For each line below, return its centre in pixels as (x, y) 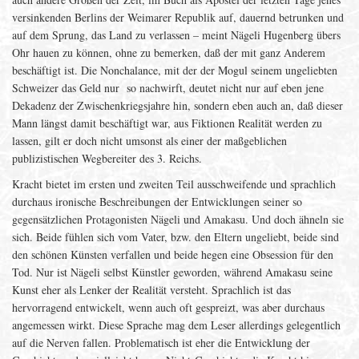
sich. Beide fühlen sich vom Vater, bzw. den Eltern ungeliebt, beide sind (175, 237)
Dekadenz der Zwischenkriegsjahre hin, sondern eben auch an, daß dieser (177, 105)
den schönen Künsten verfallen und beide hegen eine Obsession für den (173, 254)
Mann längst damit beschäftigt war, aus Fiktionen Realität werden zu (167, 123)
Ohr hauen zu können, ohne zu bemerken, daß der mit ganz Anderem (169, 52)
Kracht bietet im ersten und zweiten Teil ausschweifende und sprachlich (174, 184)
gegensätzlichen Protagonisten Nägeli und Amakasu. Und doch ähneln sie (178, 219)
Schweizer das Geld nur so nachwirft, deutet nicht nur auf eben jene (168, 88)
